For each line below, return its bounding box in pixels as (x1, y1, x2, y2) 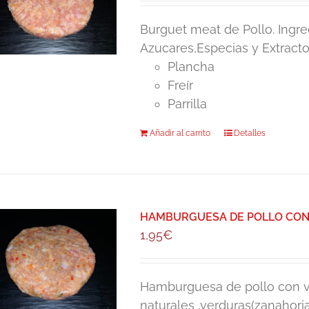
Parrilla (168, 97, 208, 111)
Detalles (234, 128, 266, 138)
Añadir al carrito (150, 128, 211, 138)
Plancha (168, 59, 215, 74)
